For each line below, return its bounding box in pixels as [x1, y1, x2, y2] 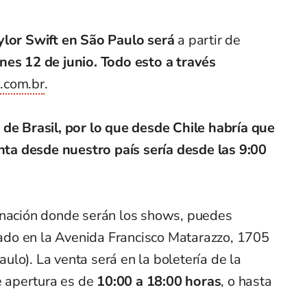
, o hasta [221, 272, 272, 291]
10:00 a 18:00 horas [93, 272, 221, 291]
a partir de [177, 31, 241, 50]
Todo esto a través [100, 53, 217, 72]
